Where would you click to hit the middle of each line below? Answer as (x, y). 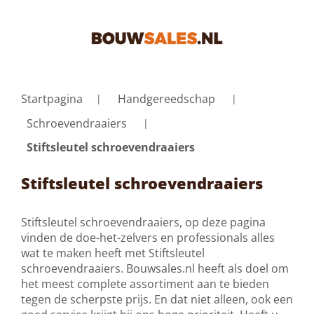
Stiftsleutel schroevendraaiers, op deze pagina (143, 222)
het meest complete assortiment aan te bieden (145, 284)
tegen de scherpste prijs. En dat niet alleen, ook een (157, 299)
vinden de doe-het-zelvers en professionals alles (148, 238)
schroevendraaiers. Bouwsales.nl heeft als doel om (155, 268)
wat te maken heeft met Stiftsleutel (113, 253)
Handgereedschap (166, 99)
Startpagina (52, 99)
